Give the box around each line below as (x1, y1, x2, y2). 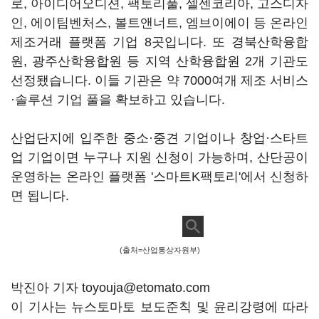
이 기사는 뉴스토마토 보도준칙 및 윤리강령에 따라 (11, 300, 308, 314)
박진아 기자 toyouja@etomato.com (11, 281, 210, 295)
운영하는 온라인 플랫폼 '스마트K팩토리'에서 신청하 (11, 169, 308, 184)
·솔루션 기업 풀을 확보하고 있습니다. (11, 93, 229, 107)
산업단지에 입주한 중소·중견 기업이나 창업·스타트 (11, 131, 308, 145)
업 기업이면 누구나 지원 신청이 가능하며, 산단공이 (11, 150, 308, 164)
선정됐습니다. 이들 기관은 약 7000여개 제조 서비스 (11, 73, 308, 88)
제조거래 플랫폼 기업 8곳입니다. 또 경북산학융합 (11, 35, 308, 49)
